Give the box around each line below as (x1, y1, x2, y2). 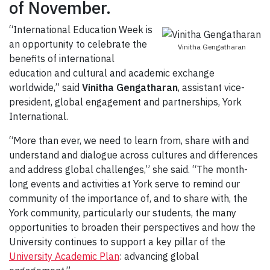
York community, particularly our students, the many (9, 206, 236, 219)
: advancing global (119, 250, 199, 262)
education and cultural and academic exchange (9, 66, 215, 79)
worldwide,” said (9, 81, 82, 93)
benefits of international (9, 52, 115, 64)
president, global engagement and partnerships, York (9, 95, 242, 108)
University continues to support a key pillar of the (9, 235, 225, 248)
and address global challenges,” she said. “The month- (9, 163, 248, 175)
